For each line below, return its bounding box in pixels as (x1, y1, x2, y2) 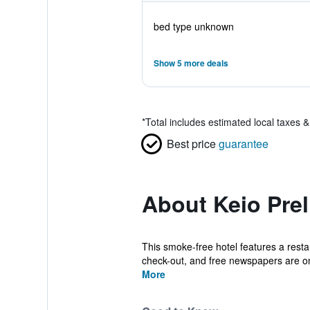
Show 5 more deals (153, 57, 228, 69)
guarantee (218, 136, 268, 152)
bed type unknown (153, 19, 234, 33)
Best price (166, 136, 216, 152)
